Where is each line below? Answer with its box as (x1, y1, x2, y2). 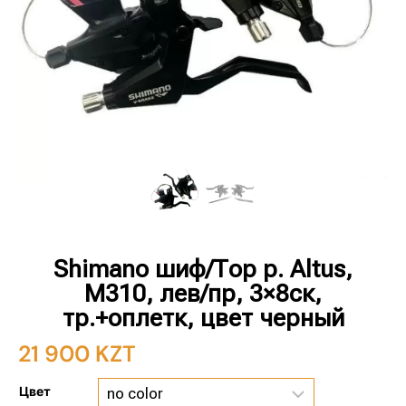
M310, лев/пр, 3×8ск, (84, 279, 322, 308)
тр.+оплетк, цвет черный (62, 304, 344, 333)
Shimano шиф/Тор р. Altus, (53, 255, 353, 284)
